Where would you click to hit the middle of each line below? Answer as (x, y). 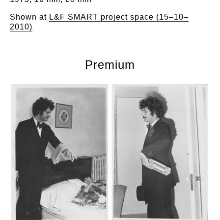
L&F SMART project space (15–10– (119, 17)
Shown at (29, 17)
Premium (110, 65)
